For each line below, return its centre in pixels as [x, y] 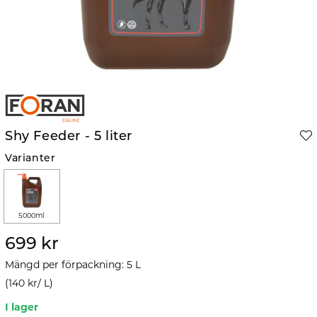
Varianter [30, 159]
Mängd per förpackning [63, 264]
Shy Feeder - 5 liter [69, 137]
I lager [22, 307]
